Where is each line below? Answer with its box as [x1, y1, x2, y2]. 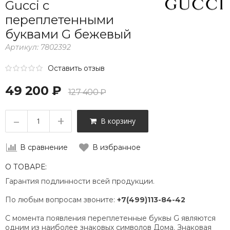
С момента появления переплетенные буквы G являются [5, 213, 216, 223]
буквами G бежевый [5, 26, 131, 42]
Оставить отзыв [48, 63, 105, 73]
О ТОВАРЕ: [5, 162, 47, 171]
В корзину [97, 116, 136, 126]
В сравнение [20, 142, 68, 152]
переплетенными [5, 12, 114, 27]
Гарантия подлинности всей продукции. [5, 176, 155, 186]
